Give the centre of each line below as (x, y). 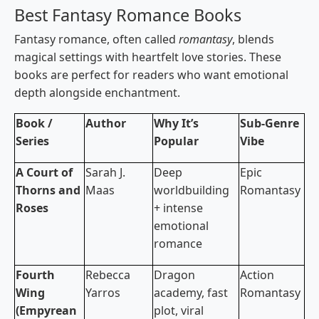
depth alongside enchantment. (97, 93)
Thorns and (48, 190)
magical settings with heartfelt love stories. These (148, 57)
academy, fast (191, 293)
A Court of (44, 173)
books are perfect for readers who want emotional (151, 75)
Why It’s (176, 124)
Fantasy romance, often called (96, 40)
